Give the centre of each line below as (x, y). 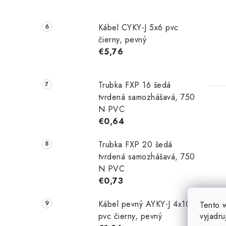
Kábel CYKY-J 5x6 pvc (138, 28)
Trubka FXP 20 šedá (135, 144)
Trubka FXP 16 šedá (134, 85)
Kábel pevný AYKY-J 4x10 (145, 204)
